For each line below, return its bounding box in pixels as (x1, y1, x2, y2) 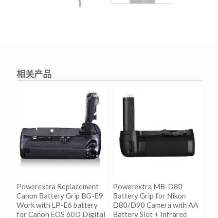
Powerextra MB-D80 (112, 182, 182, 191)
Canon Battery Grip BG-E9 (16, 191, 103, 200)
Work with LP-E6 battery (16, 200, 98, 209)
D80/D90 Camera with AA (112, 200, 198, 209)
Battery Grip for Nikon (112, 191, 186, 200)
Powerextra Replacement (16, 182, 99, 191)
